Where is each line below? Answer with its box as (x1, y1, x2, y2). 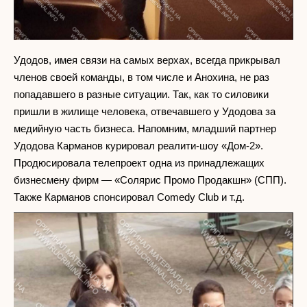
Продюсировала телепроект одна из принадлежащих (14, 157, 265, 169)
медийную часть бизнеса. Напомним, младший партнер (14, 123, 276, 135)
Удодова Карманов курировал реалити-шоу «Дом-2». (14, 140, 263, 152)
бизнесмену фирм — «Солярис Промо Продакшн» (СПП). (14, 174, 286, 186)
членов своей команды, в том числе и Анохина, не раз (14, 71, 269, 84)
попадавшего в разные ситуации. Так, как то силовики (14, 88, 269, 101)
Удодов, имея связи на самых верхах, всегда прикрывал (14, 54, 280, 66)
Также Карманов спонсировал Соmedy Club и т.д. (14, 191, 245, 204)
